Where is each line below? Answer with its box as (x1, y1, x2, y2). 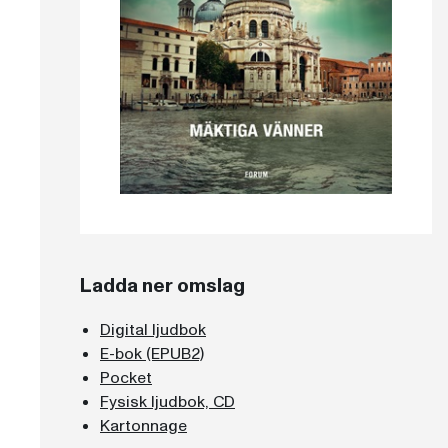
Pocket (100, 366, 152, 389)
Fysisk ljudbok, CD (100, 390, 235, 413)
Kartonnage (100, 414, 187, 437)
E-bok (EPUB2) (100, 342, 204, 365)
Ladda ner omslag (80, 271, 245, 300)
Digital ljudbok (100, 318, 206, 341)
